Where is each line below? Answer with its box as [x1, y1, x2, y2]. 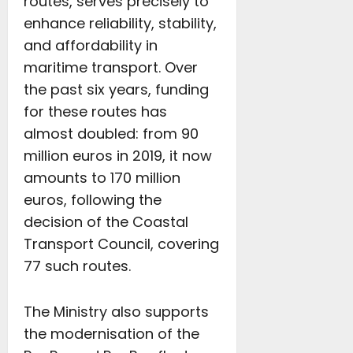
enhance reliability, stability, [24, 13, 217, 33]
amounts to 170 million [24, 168, 180, 188]
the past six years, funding [24, 80, 209, 99]
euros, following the [24, 190, 162, 210]
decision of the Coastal [24, 212, 188, 232]
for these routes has [24, 102, 167, 121]
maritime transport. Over [24, 58, 198, 77]
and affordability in [24, 35, 158, 55]
